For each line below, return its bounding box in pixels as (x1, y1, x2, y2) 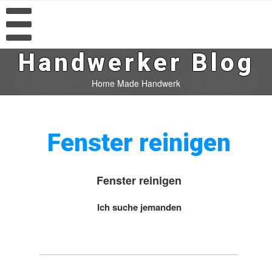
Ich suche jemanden (97, 200, 182, 214)
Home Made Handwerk (92, 77, 180, 89)
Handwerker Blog (18, 49, 254, 77)
